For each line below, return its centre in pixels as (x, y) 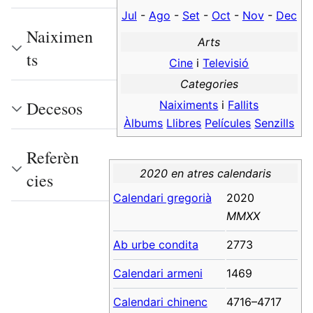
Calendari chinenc (160, 301)
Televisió (226, 63)
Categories (209, 83)
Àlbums (144, 123)
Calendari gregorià (162, 197)
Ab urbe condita (155, 244)
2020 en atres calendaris (205, 173)
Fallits (243, 104)
